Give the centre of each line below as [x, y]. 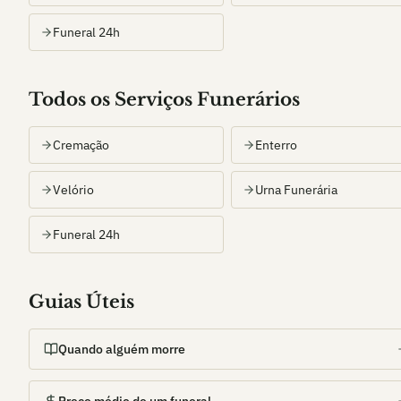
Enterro [276, 145]
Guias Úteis [81, 302]
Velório [73, 190]
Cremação [81, 145]
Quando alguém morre [122, 349]
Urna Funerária [296, 190]
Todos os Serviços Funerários [164, 99]
